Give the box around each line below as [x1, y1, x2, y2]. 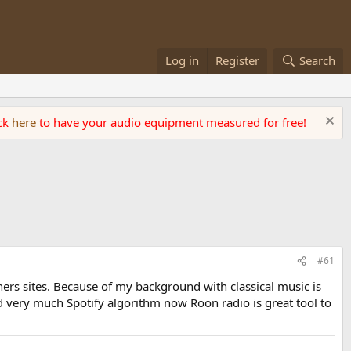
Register [215, 52, 260, 68]
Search [299, 52, 335, 68]
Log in [165, 52, 200, 68]
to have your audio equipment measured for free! [39, 114, 306, 130]
